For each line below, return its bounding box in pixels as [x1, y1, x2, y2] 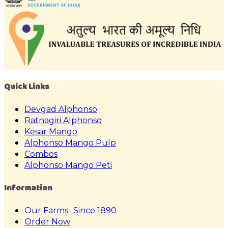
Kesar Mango [24, 127, 77, 137]
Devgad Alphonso [24, 104, 97, 115]
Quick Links [4, 80, 49, 93]
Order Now [24, 216, 70, 226]
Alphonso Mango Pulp [24, 138, 116, 148]
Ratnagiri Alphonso [24, 116, 102, 126]
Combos [24, 149, 58, 159]
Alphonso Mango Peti [24, 160, 112, 170]
